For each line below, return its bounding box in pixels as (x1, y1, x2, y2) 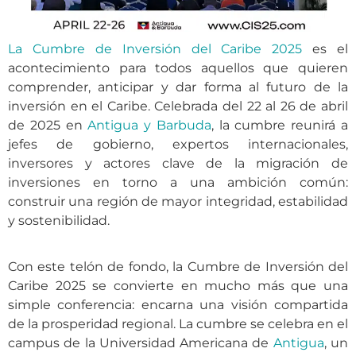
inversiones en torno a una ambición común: (8, 174, 348, 190)
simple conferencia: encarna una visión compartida (8, 297, 348, 313)
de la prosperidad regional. (8, 316, 179, 332)
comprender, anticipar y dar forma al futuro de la (8, 79, 348, 95)
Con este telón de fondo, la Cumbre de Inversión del (8, 259, 348, 275)
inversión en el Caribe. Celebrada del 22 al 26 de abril (8, 98, 348, 114)
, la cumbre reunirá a (211, 117, 349, 133)
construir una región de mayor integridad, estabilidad (8, 193, 348, 209)
